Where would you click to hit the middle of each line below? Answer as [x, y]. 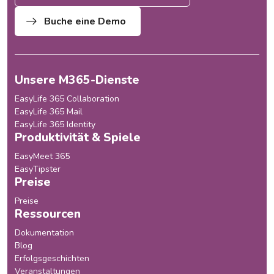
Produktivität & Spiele [78, 138]
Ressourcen [48, 214]
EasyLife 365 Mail [49, 112]
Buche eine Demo [85, 22]
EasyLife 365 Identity [55, 125]
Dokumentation [44, 233]
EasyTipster [38, 169]
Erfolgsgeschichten [52, 259]
